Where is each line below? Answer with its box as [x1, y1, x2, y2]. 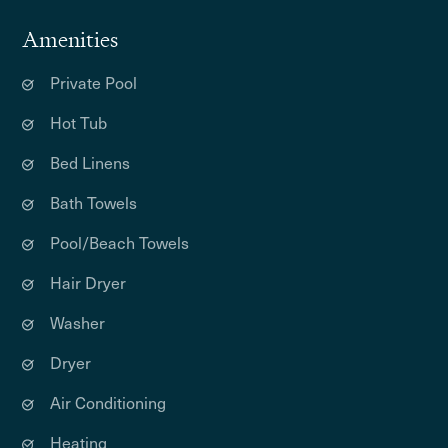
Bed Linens [50, 150, 131, 174]
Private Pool [50, 70, 138, 94]
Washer [50, 310, 106, 334]
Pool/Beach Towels [50, 230, 190, 254]
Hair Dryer [50, 270, 127, 294]
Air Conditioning [50, 390, 167, 414]
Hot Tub [50, 110, 108, 134]
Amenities [22, 25, 119, 54]
